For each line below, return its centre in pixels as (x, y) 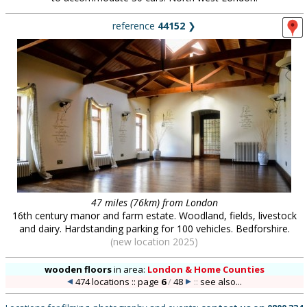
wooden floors (78, 269)
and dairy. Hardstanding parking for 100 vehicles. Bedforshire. (154, 229)
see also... (221, 282)
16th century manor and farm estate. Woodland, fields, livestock (154, 216)
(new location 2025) (154, 242)
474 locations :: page (119, 282)
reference (135, 26)
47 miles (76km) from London (154, 202)
